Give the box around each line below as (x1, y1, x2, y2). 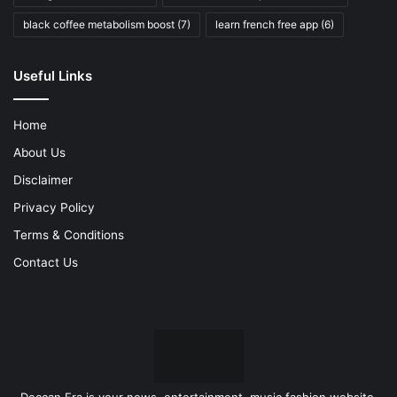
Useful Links (13, 67, 92, 85)
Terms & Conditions (13, 228, 124, 243)
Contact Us (13, 255, 78, 270)
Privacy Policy (13, 200, 95, 215)
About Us (13, 145, 66, 160)
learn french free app (215, 18, 318, 32)
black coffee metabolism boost (23, 18, 175, 32)
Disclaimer (13, 173, 73, 188)
